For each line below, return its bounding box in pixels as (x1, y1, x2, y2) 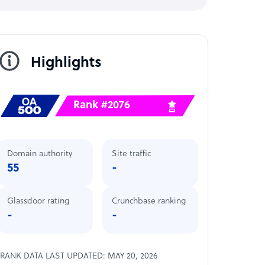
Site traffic (112, 149, 151, 159)
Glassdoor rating (7, 196, 69, 206)
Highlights (30, 55, 102, 71)
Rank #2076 (73, 99, 131, 112)
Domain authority (7, 149, 72, 159)
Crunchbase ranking (112, 196, 186, 206)
